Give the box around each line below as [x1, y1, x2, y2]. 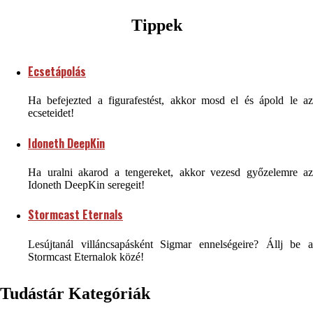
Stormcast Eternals [28, 206, 123, 224]
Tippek [131, 16, 182, 35]
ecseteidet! [28, 107, 74, 119]
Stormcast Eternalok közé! [28, 250, 144, 263]
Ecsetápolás [28, 63, 86, 80]
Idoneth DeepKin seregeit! [28, 179, 145, 191]
